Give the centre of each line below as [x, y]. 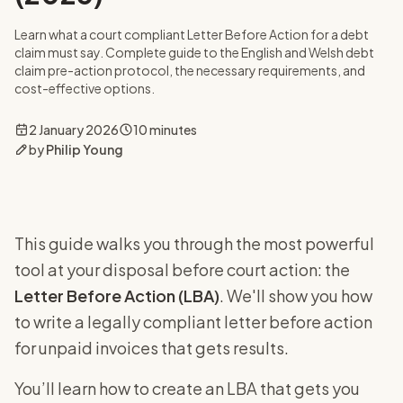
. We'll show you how [296, 296]
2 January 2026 [74, 130]
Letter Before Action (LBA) [117, 296]
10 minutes [165, 130]
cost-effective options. [85, 88]
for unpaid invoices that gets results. [152, 348]
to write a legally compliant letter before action [193, 322]
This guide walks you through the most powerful [194, 243]
